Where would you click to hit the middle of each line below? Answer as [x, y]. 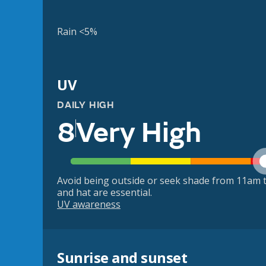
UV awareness [89, 205]
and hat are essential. [104, 193]
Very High [139, 133]
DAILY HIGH [86, 105]
